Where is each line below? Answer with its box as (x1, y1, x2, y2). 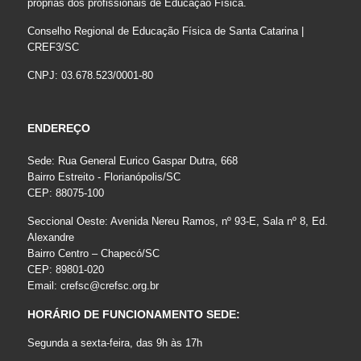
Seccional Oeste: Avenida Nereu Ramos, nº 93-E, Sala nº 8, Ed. (27, 215, 328, 228)
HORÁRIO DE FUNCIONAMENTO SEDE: (27, 308, 240, 322)
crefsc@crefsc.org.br (60, 280, 159, 293)
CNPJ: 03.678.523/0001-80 (27, 69, 153, 82)
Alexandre (27, 231, 74, 244)
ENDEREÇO (27, 122, 90, 135)
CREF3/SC (27, 41, 79, 54)
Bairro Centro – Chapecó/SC (27, 247, 160, 260)
